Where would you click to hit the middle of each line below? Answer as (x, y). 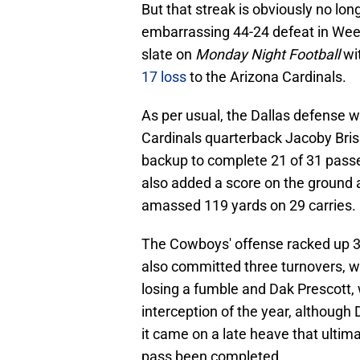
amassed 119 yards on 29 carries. (249, 206)
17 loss (164, 77)
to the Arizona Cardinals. (266, 77)
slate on (168, 55)
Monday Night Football (268, 55)
